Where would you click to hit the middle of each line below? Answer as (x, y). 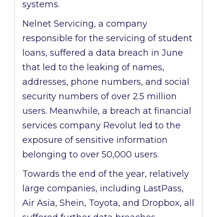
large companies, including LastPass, (103, 189)
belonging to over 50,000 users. (91, 155)
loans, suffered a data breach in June (103, 53)
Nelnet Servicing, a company (85, 24)
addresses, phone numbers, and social (106, 82)
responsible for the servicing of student (107, 39)
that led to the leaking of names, (93, 68)
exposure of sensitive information (95, 140)
